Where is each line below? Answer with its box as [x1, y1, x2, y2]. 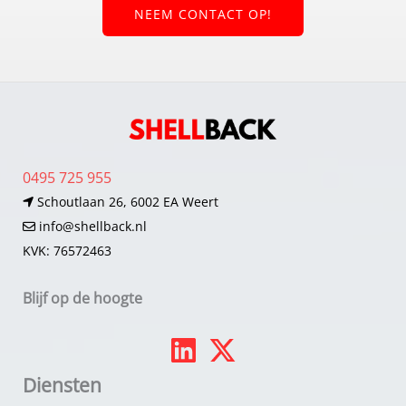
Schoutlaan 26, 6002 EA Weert [34, 193, 218, 211]
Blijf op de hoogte [23, 287, 142, 309]
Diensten [23, 372, 101, 398]
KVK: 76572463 [23, 242, 111, 260]
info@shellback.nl [35, 217, 147, 236]
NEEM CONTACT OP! [134, 5, 272, 24]
